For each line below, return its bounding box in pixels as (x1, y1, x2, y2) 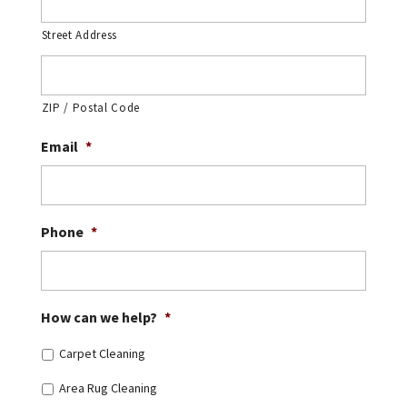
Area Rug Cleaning (58, 379, 157, 396)
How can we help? (40, 308, 157, 326)
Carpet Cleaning (58, 344, 145, 362)
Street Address (41, 27, 118, 43)
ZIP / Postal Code (41, 100, 141, 115)
